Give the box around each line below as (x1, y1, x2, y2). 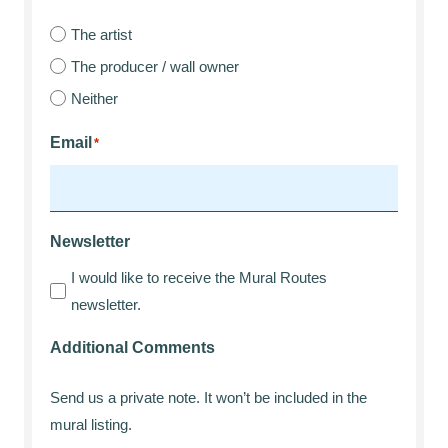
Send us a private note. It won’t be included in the (50, 389, 367, 406)
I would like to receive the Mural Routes (71, 269, 327, 286)
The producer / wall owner (71, 57, 239, 75)
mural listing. (50, 416, 132, 433)
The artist (71, 25, 132, 43)
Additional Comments (50, 339, 215, 356)
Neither (71, 89, 118, 107)
